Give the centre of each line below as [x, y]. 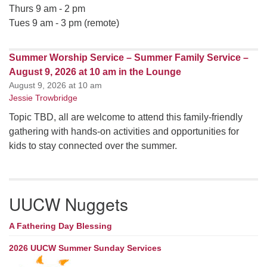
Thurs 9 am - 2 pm [47, 8]
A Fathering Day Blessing [60, 226]
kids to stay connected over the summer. [93, 145]
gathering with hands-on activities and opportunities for [124, 131]
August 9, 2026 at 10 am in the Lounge [95, 72]
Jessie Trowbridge [43, 97]
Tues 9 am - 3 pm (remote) [64, 23]
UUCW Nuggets [69, 204]
